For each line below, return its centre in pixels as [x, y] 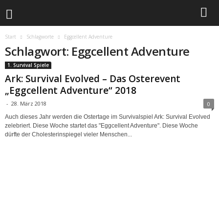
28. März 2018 [29, 103]
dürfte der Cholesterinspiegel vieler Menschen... [68, 134]
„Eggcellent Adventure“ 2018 [71, 90]
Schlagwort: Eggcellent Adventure [97, 51]
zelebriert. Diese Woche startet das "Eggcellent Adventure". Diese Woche [101, 126]
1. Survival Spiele [28, 65]
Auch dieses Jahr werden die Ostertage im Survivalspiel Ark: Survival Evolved [108, 117]
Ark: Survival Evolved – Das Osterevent [93, 79]
